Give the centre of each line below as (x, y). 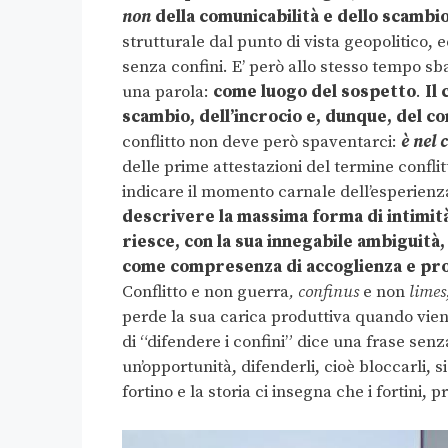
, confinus (324, 291)
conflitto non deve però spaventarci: (261, 141)
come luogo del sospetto (314, 91)
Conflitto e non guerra (205, 291)
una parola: (167, 91)
